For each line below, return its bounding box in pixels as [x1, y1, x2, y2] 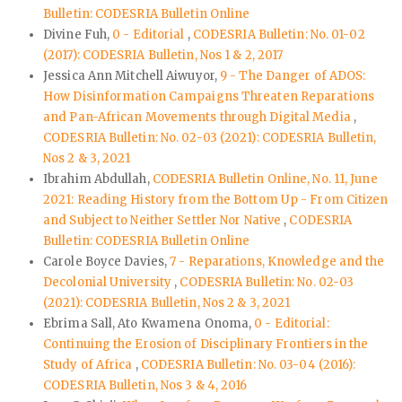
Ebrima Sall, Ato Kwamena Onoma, [43, 315, 255, 331]
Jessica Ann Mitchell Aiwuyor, [43, 67, 221, 83]
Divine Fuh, [43, 26, 113, 42]
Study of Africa [43, 356, 135, 372]
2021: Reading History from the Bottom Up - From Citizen [43, 191, 389, 207]
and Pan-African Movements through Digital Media [43, 109, 354, 125]
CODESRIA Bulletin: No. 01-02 [192, 26, 365, 42]
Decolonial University [43, 274, 175, 290]
